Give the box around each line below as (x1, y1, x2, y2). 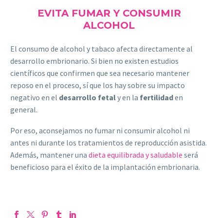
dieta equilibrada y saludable (89, 149, 182, 160)
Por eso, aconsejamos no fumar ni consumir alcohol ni (10, 125, 190, 135)
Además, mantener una (10, 149, 89, 160)
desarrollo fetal (59, 92, 116, 103)
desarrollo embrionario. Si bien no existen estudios (10, 56, 179, 66)
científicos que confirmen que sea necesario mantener (10, 68, 189, 78)
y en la (116, 92, 140, 103)
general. (10, 105, 37, 115)
